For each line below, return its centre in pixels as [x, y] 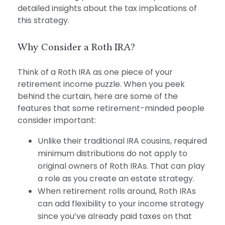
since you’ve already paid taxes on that [115, 216]
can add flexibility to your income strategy [121, 204]
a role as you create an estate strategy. [116, 179]
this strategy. [43, 20]
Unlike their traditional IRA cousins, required [122, 141]
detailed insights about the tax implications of [107, 8]
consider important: [57, 121]
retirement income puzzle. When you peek [101, 84]
